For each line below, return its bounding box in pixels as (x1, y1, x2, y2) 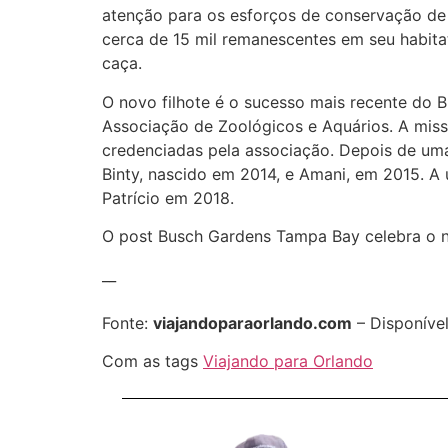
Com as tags (102, 350, 203, 371)
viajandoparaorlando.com (153, 312, 352, 333)
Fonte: (102, 312, 153, 333)
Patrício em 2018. (102, 187, 234, 208)
